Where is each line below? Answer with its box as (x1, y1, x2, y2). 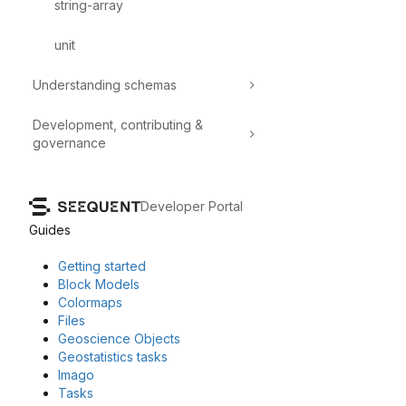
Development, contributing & (33, 117, 203, 132)
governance (33, 135, 106, 150)
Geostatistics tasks (58, 349, 168, 364)
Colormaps (58, 295, 122, 310)
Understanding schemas (33, 77, 177, 92)
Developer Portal (140, 198, 243, 214)
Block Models (58, 276, 140, 292)
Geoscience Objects (58, 331, 180, 346)
